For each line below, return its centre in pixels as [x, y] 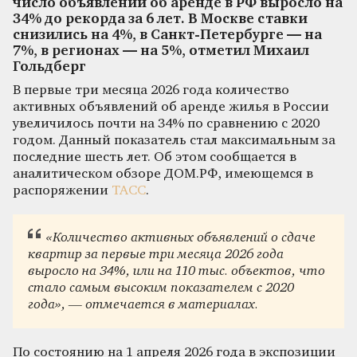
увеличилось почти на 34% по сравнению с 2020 [166, 124]
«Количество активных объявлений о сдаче [180, 238]
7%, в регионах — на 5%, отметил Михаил [161, 51]
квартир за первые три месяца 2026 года [156, 255]
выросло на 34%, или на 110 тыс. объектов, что [177, 272]
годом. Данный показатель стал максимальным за [174, 140]
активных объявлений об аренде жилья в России [171, 107]
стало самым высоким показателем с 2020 [161, 288]
